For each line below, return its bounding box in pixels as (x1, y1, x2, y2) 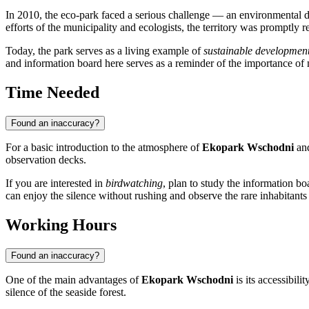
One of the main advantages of (6, 274, 141, 286)
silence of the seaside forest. (6, 286, 126, 299)
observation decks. (6, 154, 86, 166)
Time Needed (6, 83, 99, 102)
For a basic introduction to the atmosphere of (6, 141, 202, 154)
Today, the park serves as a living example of (6, 45, 203, 57)
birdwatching (106, 177, 163, 190)
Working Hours (6, 216, 117, 235)
